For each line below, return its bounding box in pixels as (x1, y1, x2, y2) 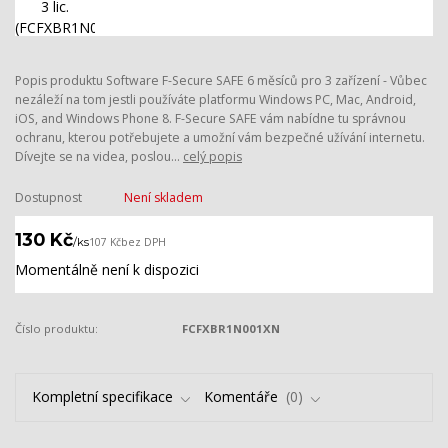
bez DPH (121, 235, 166, 250)
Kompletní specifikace (31, 386, 173, 406)
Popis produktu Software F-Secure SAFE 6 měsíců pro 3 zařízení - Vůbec (15, 72, 427, 90)
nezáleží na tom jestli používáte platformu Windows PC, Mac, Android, (15, 91, 416, 109)
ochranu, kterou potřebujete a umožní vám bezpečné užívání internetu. (15, 129, 425, 147)
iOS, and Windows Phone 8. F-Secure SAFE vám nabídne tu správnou (15, 110, 406, 128)
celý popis (183, 148, 242, 166)
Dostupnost (15, 188, 82, 206)
